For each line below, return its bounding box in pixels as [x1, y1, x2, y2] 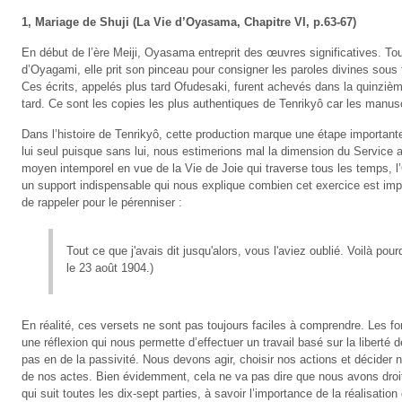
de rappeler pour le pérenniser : [22, 196, 182, 209]
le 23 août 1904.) [66, 261, 153, 275]
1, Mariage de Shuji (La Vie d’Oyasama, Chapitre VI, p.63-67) [22, 15, 356, 29]
